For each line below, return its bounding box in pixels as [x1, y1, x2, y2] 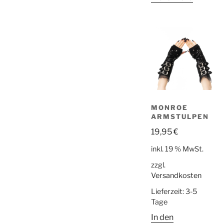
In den [151, 212, 173, 222]
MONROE [151, 103, 188, 112]
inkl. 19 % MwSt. [151, 144, 203, 154]
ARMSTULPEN [151, 112, 209, 121]
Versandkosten [151, 171, 201, 180]
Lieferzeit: [151, 187, 185, 196]
